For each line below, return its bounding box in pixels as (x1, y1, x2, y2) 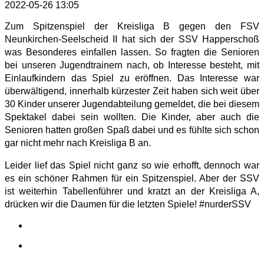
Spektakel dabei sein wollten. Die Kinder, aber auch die (5, 111, 259, 122)
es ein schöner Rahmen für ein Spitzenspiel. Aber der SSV (5, 173, 259, 183)
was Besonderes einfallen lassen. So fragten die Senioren (5, 47, 259, 57)
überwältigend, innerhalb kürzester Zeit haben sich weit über (5, 85, 259, 96)
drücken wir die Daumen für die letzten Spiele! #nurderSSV (5, 199, 251, 209)
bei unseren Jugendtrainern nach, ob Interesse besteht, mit (5, 60, 259, 70)
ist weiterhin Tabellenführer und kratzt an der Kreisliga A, (5, 186, 259, 196)
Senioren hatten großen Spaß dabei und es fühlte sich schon (5, 124, 259, 135)
